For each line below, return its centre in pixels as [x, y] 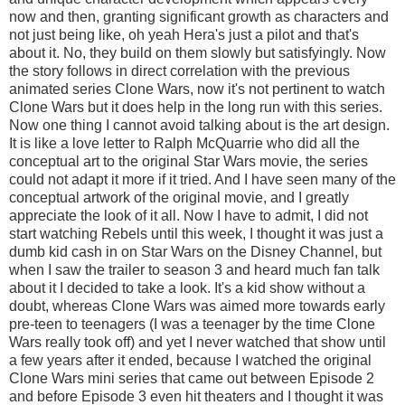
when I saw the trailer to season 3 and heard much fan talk [194, 269]
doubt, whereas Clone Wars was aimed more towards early [197, 306]
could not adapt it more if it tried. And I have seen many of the [202, 179]
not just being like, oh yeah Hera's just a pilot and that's [184, 34]
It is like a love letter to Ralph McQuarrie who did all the [184, 143]
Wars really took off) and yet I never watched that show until [198, 342]
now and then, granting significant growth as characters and [199, 16]
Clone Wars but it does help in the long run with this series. [196, 107]
